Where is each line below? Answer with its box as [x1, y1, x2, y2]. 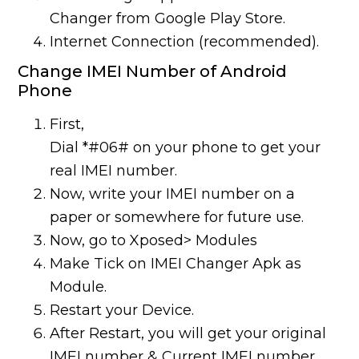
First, [50, 115, 85, 134]
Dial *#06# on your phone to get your [50, 139, 321, 157]
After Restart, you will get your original [50, 325, 327, 343]
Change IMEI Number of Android [18, 62, 288, 82]
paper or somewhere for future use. [50, 208, 305, 227]
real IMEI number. [50, 162, 178, 180]
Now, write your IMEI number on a [50, 185, 296, 204]
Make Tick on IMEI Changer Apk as [50, 255, 302, 273]
